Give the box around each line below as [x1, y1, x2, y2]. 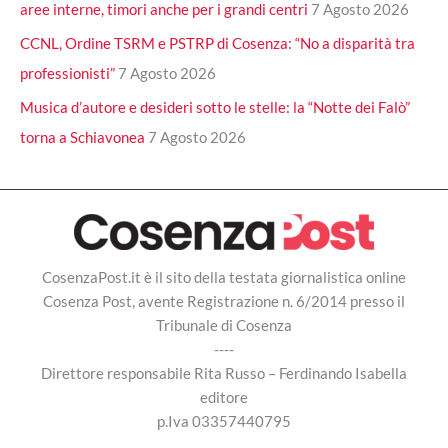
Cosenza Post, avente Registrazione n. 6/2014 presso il [43, 292, 405, 311]
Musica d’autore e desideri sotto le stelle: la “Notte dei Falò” [20, 97, 410, 116]
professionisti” [20, 64, 115, 83]
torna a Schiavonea [20, 127, 145, 146]
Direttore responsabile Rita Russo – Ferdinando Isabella [41, 364, 407, 383]
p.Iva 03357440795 [157, 412, 291, 431]
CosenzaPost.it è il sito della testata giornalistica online [42, 268, 406, 287]
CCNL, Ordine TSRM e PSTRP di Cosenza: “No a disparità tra [20, 34, 415, 53]
